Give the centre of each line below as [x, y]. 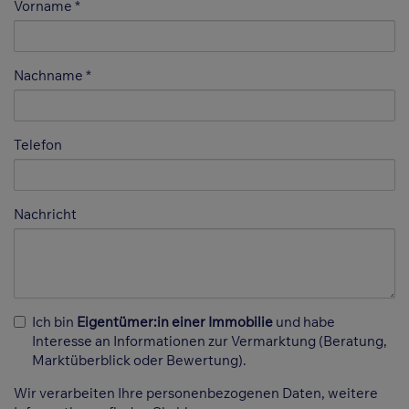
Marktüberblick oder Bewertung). [139, 361]
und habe [304, 322]
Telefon [38, 145]
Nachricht [45, 215]
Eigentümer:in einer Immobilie [175, 322]
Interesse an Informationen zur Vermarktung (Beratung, [210, 341]
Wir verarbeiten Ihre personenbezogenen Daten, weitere [196, 393]
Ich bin [54, 322]
